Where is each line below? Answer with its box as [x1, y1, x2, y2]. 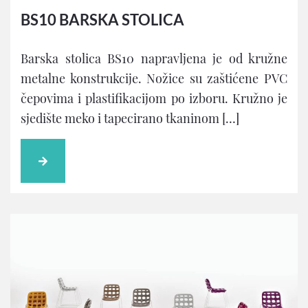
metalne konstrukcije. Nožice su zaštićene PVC [21, 70, 287, 87]
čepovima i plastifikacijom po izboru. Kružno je [21, 90, 287, 107]
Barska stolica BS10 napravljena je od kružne [21, 50, 287, 67]
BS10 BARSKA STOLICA [21, 10, 184, 30]
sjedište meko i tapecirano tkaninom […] [21, 110, 239, 127]
